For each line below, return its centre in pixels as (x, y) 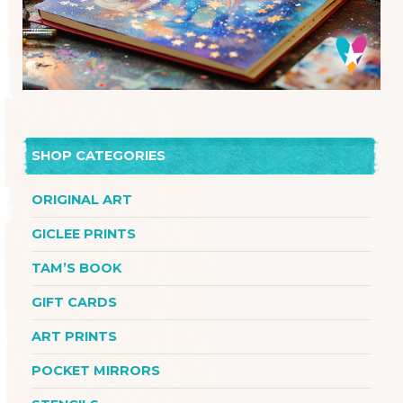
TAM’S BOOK (76, 268)
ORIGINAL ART (82, 199)
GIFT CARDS (74, 302)
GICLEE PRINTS (84, 233)
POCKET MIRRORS (96, 370)
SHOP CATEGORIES (99, 155)
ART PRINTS (74, 336)
